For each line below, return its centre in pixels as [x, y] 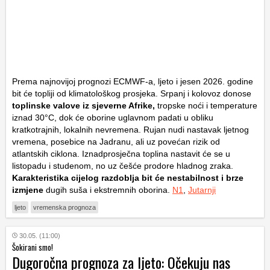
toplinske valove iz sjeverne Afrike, [83, 106]
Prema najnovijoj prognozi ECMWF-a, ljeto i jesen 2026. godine [133, 82]
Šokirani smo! [33, 247]
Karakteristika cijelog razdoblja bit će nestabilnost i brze [128, 178]
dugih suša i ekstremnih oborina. [108, 190]
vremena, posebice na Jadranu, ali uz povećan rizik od [116, 142]
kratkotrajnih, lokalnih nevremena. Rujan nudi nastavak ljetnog [130, 130]
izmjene [28, 190]
